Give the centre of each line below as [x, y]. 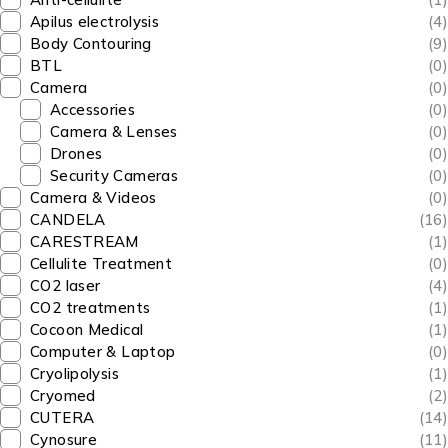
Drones [76, 153]
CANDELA [68, 219]
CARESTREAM [84, 241]
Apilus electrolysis [95, 21]
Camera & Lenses [114, 131]
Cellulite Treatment [101, 263]
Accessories [93, 109]
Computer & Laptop [103, 351]
